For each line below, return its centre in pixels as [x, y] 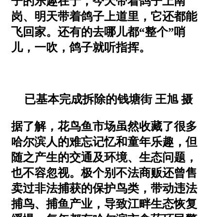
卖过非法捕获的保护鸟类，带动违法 [104, 188]
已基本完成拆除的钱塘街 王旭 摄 [108, 99]
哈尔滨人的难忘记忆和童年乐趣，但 [104, 142]
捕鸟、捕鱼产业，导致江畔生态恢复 [104, 204]
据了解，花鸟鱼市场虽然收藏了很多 [104, 126]
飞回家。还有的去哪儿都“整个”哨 [98, 32]
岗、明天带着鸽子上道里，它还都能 [104, 16]
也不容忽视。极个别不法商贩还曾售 [104, 173]
